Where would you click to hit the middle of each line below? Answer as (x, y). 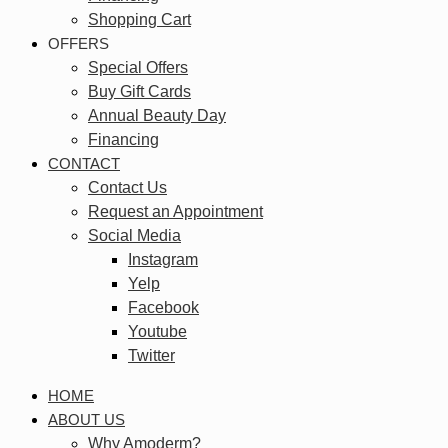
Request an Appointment (175, 212)
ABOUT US (86, 420)
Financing (123, 140)
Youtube (157, 332)
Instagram (163, 260)
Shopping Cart (139, 20)
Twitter (151, 356)
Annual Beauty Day (157, 116)
